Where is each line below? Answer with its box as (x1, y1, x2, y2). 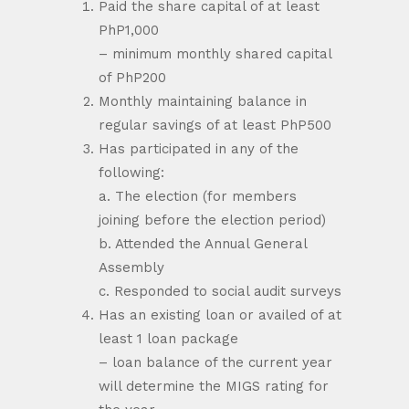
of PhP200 (99, 69, 166, 86)
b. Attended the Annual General (99, 236, 307, 252)
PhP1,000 (99, 22, 159, 38)
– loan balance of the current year (99, 354, 332, 371)
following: (99, 164, 164, 181)
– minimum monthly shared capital (99, 46, 331, 62)
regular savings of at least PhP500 (99, 117, 331, 133)
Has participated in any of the (99, 141, 299, 157)
